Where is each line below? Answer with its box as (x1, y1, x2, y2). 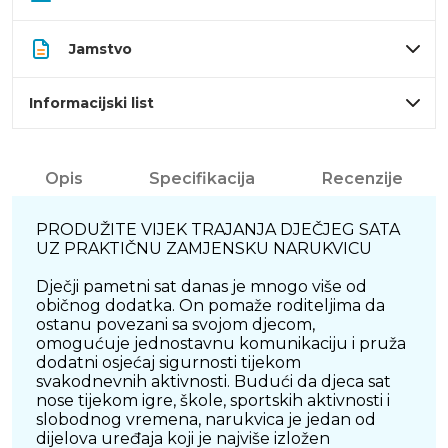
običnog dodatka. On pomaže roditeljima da (36, 296, 385, 316)
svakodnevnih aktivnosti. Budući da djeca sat (36, 372, 391, 392)
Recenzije (321, 169, 403, 189)
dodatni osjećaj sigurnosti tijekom (36, 353, 301, 373)
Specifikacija (149, 169, 256, 189)
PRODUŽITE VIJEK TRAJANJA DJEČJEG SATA (36, 220, 400, 240)
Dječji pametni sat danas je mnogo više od (36, 277, 367, 297)
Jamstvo (69, 40, 132, 59)
